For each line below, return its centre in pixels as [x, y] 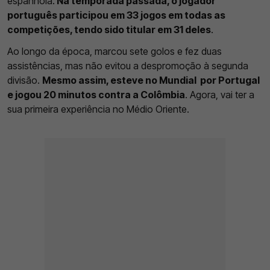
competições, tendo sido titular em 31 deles [109, 29]
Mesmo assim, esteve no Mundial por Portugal [151, 80]
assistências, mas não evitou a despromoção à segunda [128, 65]
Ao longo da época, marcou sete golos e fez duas [115, 51]
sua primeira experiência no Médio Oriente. [98, 109]
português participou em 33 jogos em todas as [116, 15]
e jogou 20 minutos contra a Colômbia [96, 94]
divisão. [25, 80]
